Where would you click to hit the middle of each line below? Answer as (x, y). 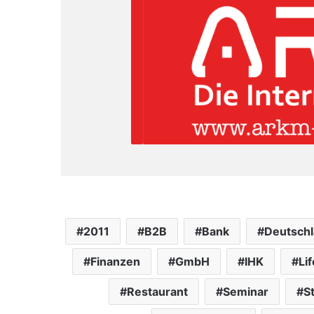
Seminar (246, 292)
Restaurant (157, 292)
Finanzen (115, 261)
